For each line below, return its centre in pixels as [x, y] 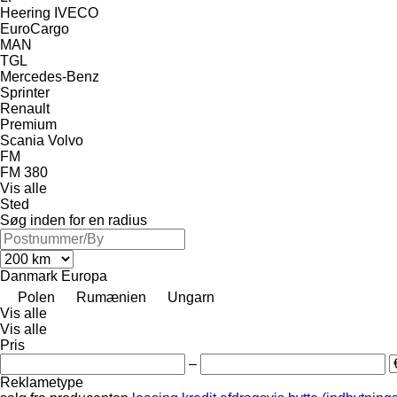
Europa [84, 276]
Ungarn [191, 297]
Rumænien [111, 297]
